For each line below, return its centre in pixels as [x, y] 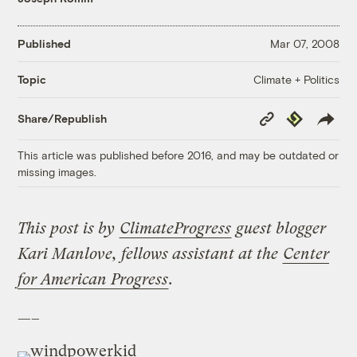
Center [306, 253]
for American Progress [93, 279]
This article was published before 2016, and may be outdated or [178, 155]
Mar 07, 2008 [304, 44]
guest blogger [279, 228]
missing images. [57, 171]
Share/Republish [63, 119]
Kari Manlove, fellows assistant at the [150, 253]
